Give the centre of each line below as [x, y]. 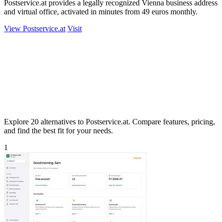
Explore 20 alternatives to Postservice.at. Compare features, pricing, [110, 121]
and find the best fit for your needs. [58, 130]
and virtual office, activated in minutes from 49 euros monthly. [101, 11]
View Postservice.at [35, 28]
